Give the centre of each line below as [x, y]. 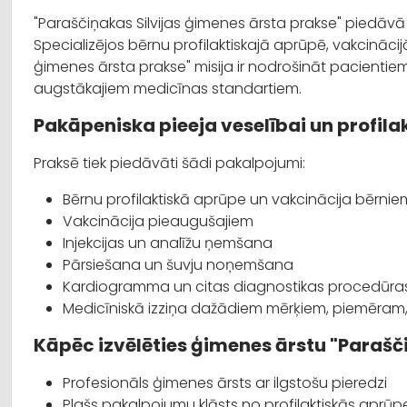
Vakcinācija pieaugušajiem [158, 222]
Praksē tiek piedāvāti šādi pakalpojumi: [169, 164]
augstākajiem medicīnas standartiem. [168, 89]
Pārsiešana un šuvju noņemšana [178, 265]
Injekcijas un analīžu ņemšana [168, 243]
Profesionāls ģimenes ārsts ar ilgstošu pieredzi [225, 383]
